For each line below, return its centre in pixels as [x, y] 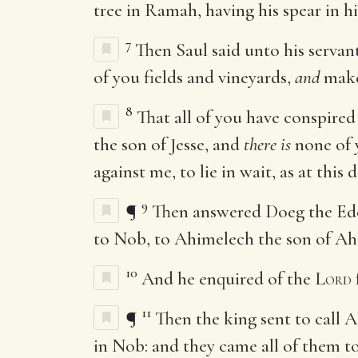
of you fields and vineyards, [194, 77]
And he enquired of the [228, 278]
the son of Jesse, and [169, 144]
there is [267, 144]
